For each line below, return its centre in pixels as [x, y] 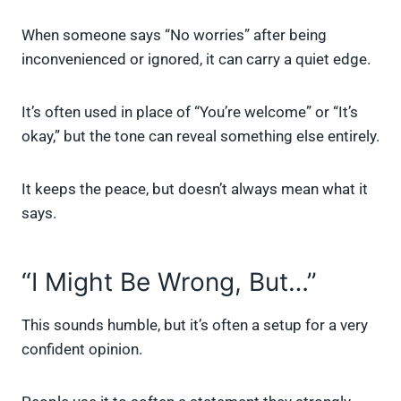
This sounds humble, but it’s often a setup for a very [195, 325]
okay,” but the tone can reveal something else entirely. [200, 137]
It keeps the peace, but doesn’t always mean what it [195, 189]
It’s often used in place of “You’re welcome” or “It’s [190, 112]
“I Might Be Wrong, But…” [169, 282]
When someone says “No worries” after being [174, 35]
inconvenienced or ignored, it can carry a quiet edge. [196, 60]
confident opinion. [82, 350]
